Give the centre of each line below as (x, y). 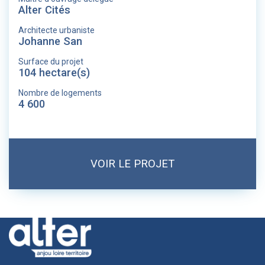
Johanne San (50, 41)
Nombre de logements (60, 93)
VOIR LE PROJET (132, 164)
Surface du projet (51, 62)
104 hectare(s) (54, 72)
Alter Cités (44, 10)
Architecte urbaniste (56, 30)
